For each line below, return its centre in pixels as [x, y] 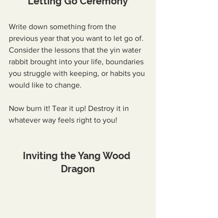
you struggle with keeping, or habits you [78, 73]
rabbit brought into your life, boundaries [77, 62]
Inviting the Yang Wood [78, 156]
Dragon [78, 169]
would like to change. [45, 85]
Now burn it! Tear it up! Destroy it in [70, 109]
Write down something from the [64, 27]
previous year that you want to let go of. [77, 38]
